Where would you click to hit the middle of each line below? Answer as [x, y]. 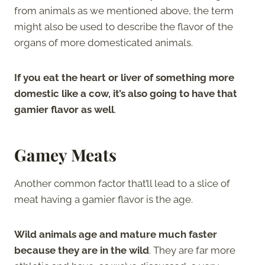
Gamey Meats [67, 154]
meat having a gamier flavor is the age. [104, 199]
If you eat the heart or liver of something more [124, 77]
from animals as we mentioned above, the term [124, 10]
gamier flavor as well [64, 109]
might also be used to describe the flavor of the [124, 26]
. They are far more [192, 250]
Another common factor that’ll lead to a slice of [122, 183]
